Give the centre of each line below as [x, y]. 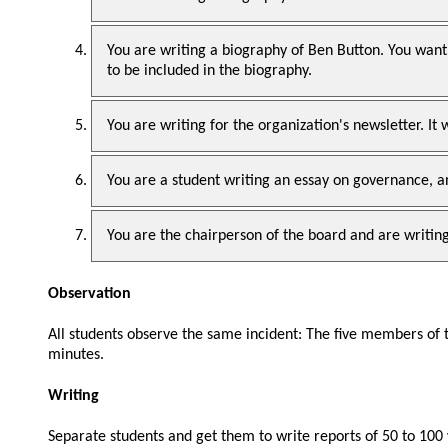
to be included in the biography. [209, 71]
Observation [89, 293]
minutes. [76, 354]
